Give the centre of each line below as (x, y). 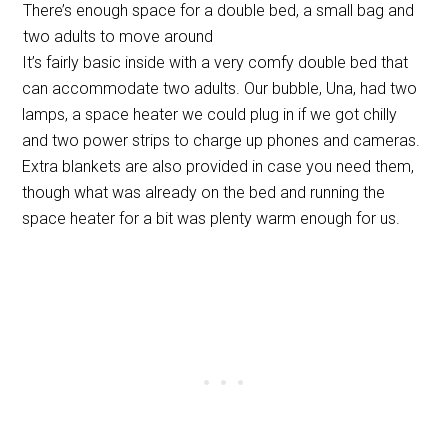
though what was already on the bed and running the (204, 192)
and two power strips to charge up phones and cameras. (221, 140)
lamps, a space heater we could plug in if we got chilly (210, 114)
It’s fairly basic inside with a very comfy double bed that (215, 62)
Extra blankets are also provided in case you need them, (218, 166)
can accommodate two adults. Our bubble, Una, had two (220, 88)
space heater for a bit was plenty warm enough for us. (211, 218)
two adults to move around (117, 36)
